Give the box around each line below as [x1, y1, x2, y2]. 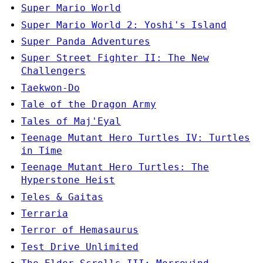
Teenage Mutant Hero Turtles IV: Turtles [21, 131, 250, 143]
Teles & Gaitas [21, 191, 103, 203]
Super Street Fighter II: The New [21, 52, 209, 64]
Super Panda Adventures [21, 35, 150, 47]
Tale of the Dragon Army [21, 99, 156, 110]
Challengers [21, 65, 86, 77]
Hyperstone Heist [21, 174, 115, 186]
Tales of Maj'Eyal [21, 115, 121, 127]
